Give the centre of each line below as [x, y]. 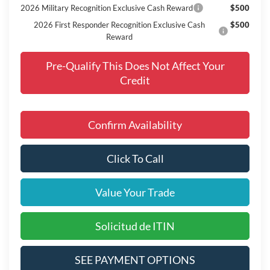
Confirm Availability [135, 124]
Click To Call [135, 158]
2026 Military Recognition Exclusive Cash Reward [106, 8]
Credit [135, 80]
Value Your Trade [135, 192]
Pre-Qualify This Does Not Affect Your [135, 65]
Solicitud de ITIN [135, 226]
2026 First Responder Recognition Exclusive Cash [119, 24]
